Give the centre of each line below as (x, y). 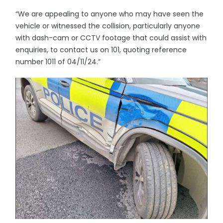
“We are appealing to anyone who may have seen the (110, 14)
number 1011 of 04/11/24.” (58, 62)
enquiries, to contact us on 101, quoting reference (101, 50)
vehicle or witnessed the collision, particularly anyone (108, 26)
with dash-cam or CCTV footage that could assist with (111, 38)
